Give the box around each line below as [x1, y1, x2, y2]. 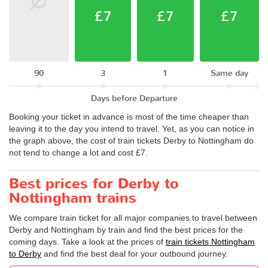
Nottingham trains [9, 188, 136, 209]
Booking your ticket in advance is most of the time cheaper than [9, 112, 249, 122]
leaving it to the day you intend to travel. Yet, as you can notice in [9, 124, 254, 134]
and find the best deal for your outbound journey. [41, 249, 228, 259]
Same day [210, 68, 248, 80]
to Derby [9, 249, 41, 259]
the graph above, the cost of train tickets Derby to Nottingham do [9, 136, 254, 146]
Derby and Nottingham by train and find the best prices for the [9, 225, 243, 235]
